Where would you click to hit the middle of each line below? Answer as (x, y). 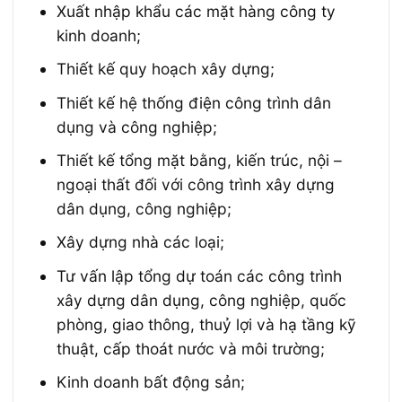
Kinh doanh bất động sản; (151, 382)
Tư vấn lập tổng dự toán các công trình (200, 275)
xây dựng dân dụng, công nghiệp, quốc (202, 300)
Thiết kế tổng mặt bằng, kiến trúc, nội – (200, 160)
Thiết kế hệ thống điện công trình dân (194, 102)
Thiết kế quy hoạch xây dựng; (166, 69)
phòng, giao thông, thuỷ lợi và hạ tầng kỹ (207, 324)
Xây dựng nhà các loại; (141, 242)
